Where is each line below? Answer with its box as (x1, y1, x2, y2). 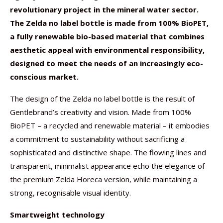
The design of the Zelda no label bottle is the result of (10, 94, 195, 104)
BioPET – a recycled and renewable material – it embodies (10, 120, 210, 130)
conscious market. (10, 72, 79, 82)
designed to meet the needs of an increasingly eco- (10, 58, 203, 68)
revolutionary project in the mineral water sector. (10, 4, 199, 14)
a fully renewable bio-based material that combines (10, 31, 205, 41)
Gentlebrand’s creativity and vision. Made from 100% (10, 107, 191, 117)
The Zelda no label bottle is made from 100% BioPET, (10, 18, 209, 28)
